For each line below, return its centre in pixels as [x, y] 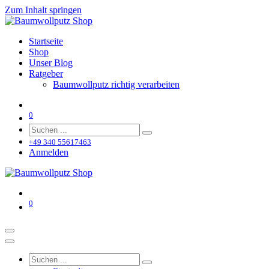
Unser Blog [51, 63]
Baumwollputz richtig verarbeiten [116, 84]
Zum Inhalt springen [43, 10]
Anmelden [49, 153]
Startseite [46, 41]
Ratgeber [46, 74]
